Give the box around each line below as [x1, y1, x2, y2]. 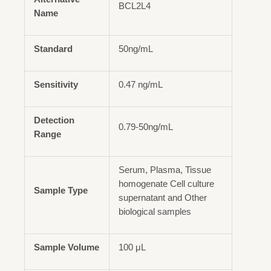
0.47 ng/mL [119, 79, 163, 90]
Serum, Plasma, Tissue [119, 164, 211, 175]
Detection [34, 114, 74, 125]
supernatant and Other [119, 192, 207, 203]
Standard [34, 43, 73, 54]
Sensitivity [34, 79, 78, 90]
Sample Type [34, 184, 88, 195]
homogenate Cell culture [119, 178, 214, 189]
